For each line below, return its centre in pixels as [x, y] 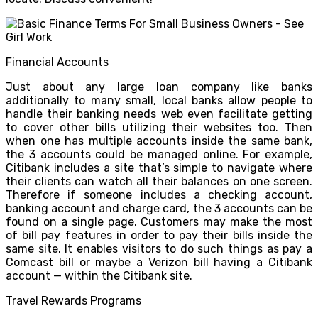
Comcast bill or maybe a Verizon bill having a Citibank [159, 262]
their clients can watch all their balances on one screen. [159, 181]
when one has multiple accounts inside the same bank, [159, 141]
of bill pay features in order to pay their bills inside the [159, 235]
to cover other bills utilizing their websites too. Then [159, 127]
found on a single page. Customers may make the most [159, 221]
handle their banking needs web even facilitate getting [159, 114]
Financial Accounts [57, 62]
